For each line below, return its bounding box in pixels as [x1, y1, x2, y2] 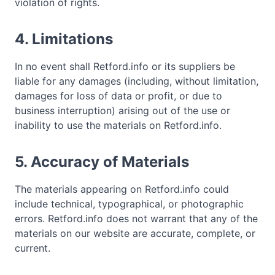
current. [15, 241, 50, 254]
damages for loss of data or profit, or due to [15, 89, 222, 102]
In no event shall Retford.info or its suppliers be [15, 60, 235, 72]
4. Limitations [15, 29, 113, 48]
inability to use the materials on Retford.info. [15, 118, 222, 131]
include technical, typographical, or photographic [15, 197, 244, 210]
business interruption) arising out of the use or [15, 104, 230, 117]
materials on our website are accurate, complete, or [15, 227, 255, 239]
